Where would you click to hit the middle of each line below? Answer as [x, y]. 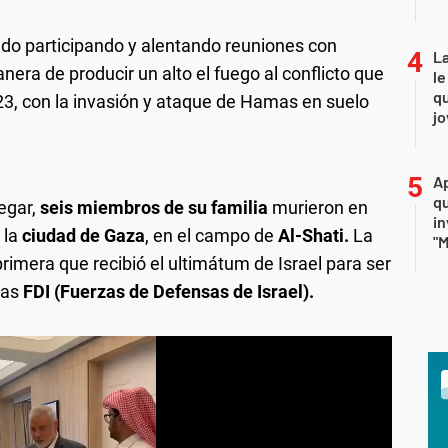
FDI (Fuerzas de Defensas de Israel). [166, 291]
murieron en [320, 207]
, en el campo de [211, 235]
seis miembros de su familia [156, 207]
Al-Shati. [315, 235]
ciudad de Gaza [81, 235]
